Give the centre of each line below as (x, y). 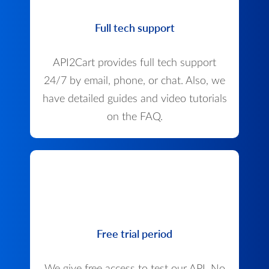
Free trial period (134, 234)
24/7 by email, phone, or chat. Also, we (134, 81)
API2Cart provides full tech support (134, 63)
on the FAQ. (134, 117)
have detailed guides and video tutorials (134, 99)
